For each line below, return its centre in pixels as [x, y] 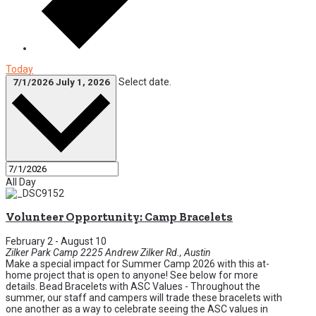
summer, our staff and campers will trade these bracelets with [144, 297]
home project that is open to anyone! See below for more [132, 275]
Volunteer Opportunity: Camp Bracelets [119, 217]
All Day [21, 182]
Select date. [145, 82]
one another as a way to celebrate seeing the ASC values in [137, 309]
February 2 [29, 241]
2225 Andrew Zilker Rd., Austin [146, 252]
